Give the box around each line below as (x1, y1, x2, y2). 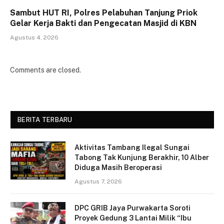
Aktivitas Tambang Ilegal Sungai (74, 143, 189, 151)
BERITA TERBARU (17, 116, 72, 123)
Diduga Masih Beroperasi (74, 163, 162, 171)
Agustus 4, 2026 (10, 34, 58, 41)
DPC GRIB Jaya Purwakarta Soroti (74, 204, 190, 212)
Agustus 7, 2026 (74, 178, 122, 185)
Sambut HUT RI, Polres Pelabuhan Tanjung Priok (10, 8, 197, 17)
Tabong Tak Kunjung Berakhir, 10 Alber (74, 153, 209, 161)
